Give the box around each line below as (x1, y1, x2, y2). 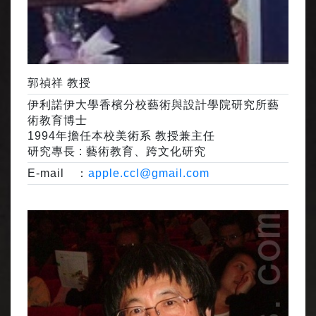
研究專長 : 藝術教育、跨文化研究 (28, 145, 206, 158)
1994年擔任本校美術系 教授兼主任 (28, 130, 215, 142)
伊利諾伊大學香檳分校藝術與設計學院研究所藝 (28, 99, 279, 111)
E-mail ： (28, 167, 88, 180)
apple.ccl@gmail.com (88, 167, 209, 180)
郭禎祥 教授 (28, 77, 91, 90)
